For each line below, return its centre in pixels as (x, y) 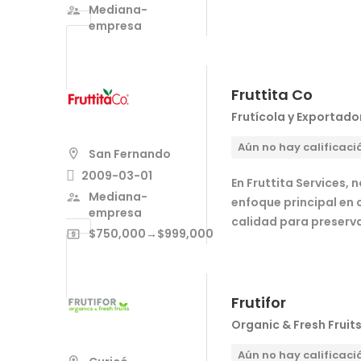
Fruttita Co (272, 95)
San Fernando (130, 154)
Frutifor (259, 303)
